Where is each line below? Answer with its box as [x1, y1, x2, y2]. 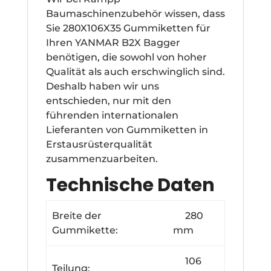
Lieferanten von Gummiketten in [45, 123, 208, 135]
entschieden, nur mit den [45, 94, 171, 106]
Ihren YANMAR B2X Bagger [45, 36, 180, 48]
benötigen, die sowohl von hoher [45, 51, 207, 63]
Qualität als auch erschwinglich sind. [45, 65, 225, 77]
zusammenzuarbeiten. [45, 152, 158, 165]
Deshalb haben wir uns [45, 80, 159, 92]
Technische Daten [45, 172, 215, 198]
